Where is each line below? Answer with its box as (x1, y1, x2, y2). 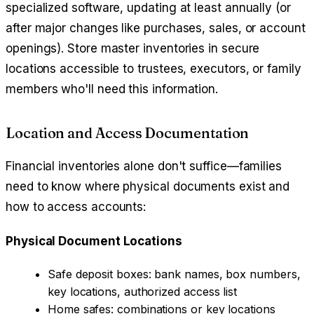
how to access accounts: (6, 200, 146, 214)
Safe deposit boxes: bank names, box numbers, (48, 267, 301, 282)
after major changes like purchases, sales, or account (6, 21, 306, 36)
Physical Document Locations (6, 234, 182, 249)
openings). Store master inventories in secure (6, 41, 260, 56)
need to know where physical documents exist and (6, 179, 290, 194)
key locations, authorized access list (48, 285, 238, 299)
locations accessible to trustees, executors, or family (6, 62, 301, 76)
